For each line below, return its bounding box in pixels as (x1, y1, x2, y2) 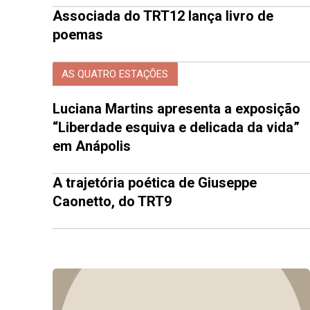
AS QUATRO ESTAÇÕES (62, 67, 169, 80)
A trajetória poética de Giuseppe (53, 174, 257, 192)
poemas (53, 26, 103, 44)
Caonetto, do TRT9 (53, 193, 172, 210)
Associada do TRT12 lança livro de (53, 8, 273, 25)
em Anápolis (53, 138, 131, 155)
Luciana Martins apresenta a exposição (53, 100, 300, 118)
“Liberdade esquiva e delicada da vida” (53, 119, 300, 136)
